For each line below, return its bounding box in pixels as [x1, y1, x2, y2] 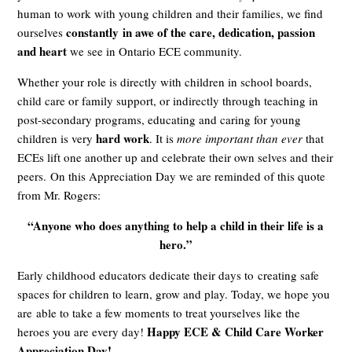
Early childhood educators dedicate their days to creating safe [17, 267, 320, 284]
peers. [17, 168, 51, 185]
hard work [93, 130, 150, 148]
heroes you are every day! [17, 324, 145, 340]
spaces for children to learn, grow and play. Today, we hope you [17, 286, 331, 302]
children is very [17, 130, 93, 147]
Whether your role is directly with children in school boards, [17, 74, 313, 90]
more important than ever [177, 130, 303, 147]
